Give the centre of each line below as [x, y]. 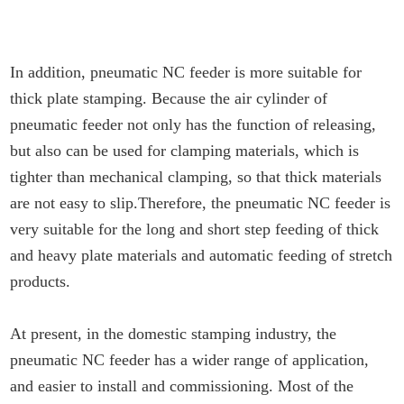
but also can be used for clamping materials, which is [185, 151]
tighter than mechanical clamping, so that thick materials [196, 177]
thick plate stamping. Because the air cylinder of [169, 99]
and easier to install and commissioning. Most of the [182, 386]
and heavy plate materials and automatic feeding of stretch [202, 256]
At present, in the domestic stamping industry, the [174, 334]
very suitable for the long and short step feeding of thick [195, 230]
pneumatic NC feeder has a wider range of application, [190, 360]
